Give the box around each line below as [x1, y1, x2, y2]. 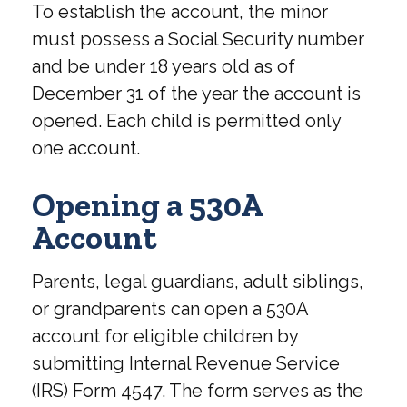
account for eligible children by [32, 325, 298, 348]
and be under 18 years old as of [32, 55, 295, 78]
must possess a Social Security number [32, 28, 364, 51]
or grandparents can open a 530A [32, 298, 308, 321]
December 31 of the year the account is [32, 83, 361, 105]
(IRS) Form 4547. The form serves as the [32, 380, 363, 402]
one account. [32, 137, 140, 160]
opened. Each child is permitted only [32, 110, 341, 133]
